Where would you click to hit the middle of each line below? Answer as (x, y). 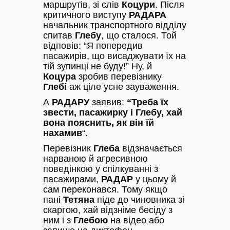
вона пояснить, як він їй (99, 122)
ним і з (58, 220)
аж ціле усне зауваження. (123, 87)
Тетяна (79, 199)
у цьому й (155, 179)
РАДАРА (148, 15)
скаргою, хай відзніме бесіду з (108, 210)
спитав (59, 35)
